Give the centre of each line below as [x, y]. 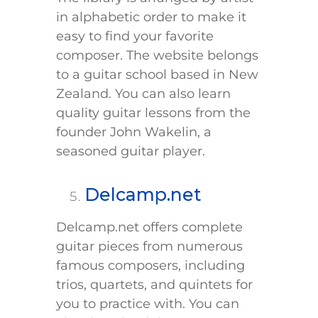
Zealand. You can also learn [143, 94]
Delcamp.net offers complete [149, 227]
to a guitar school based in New [157, 75]
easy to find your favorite [135, 37]
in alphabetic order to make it [151, 17]
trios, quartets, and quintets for [154, 285]
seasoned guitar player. [131, 152]
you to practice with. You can [148, 304]
